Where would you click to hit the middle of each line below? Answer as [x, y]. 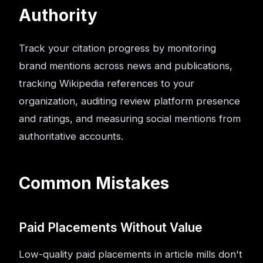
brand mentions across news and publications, [126, 66]
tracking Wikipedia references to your [107, 83]
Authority [58, 15]
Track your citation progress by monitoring [117, 48]
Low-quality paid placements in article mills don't [131, 254]
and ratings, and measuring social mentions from [130, 119]
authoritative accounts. [71, 136]
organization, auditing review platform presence [129, 101]
